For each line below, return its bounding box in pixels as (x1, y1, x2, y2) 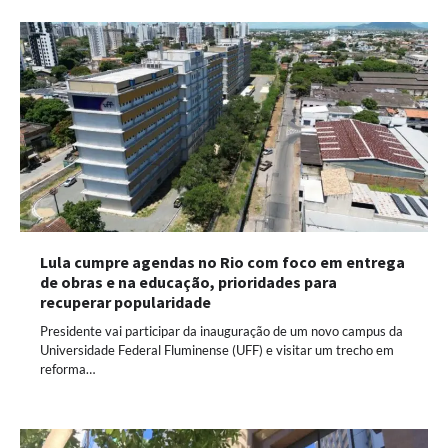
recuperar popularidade (40, 292, 211, 313)
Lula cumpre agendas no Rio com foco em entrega (40, 252, 405, 273)
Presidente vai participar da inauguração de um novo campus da (40, 323, 403, 340)
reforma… (40, 361, 95, 378)
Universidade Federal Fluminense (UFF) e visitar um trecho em (40, 342, 394, 359)
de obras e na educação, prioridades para (40, 272, 337, 293)
